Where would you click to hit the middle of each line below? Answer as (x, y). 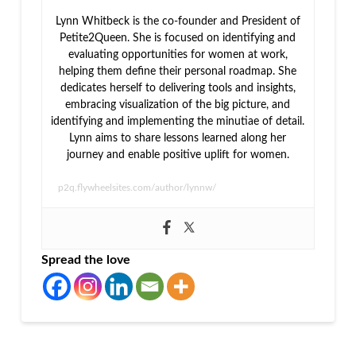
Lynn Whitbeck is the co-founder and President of (178, 22)
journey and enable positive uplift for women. (178, 155)
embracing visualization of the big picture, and (178, 105)
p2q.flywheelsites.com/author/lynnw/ (137, 188)
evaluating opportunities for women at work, (178, 55)
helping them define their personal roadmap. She (178, 72)
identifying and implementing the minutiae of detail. (178, 122)
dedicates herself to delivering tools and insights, (178, 89)
